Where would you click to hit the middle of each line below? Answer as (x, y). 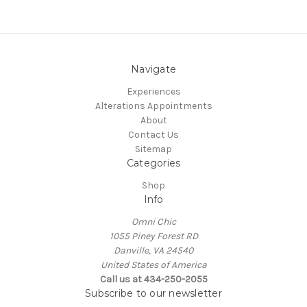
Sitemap (153, 149)
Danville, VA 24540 (153, 251)
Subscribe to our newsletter (153, 294)
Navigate (153, 70)
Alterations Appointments (153, 106)
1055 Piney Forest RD (153, 236)
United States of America (153, 265)
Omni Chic (153, 222)
